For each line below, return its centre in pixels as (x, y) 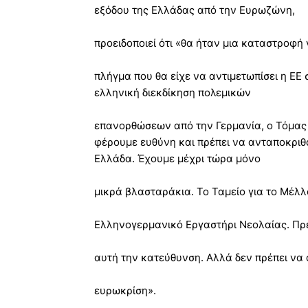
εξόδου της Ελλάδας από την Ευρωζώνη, (195, 10)
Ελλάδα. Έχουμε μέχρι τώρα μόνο (177, 159)
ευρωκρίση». (125, 291)
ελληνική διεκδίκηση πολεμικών (173, 93)
